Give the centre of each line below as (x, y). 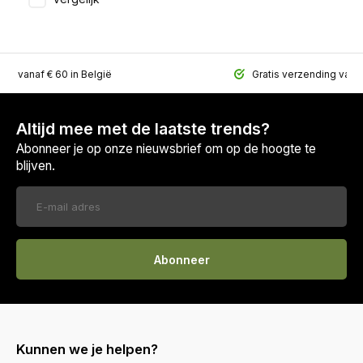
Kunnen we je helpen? (87, 350)
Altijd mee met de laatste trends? (143, 129)
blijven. (36, 166)
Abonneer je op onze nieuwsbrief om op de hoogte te (166, 149)
